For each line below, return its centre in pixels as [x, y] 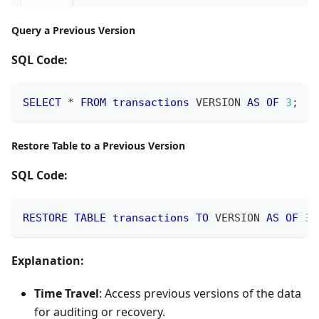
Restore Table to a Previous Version [98, 145]
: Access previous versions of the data [200, 293]
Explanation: [48, 260]
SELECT [42, 102]
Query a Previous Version [73, 30]
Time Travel [67, 293]
